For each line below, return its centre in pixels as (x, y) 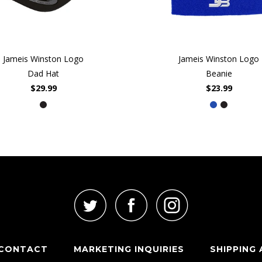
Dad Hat (43, 73)
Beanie (219, 73)
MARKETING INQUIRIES (129, 249)
